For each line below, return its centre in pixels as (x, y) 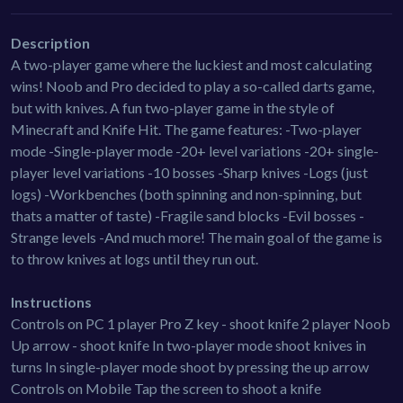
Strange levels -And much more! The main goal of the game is (197, 237)
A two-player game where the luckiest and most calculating (192, 64)
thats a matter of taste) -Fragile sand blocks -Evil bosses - (188, 215)
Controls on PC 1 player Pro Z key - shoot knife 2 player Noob (201, 323)
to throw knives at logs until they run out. (134, 258)
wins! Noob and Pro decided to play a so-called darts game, (193, 85)
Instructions (51, 301)
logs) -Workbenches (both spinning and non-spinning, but (186, 193)
